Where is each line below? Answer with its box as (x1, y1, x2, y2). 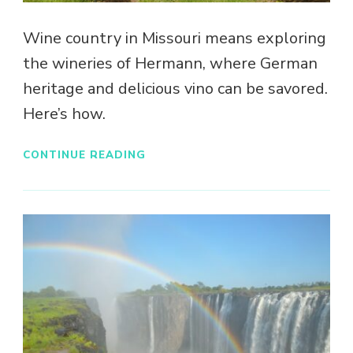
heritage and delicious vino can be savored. (23, 78, 328, 100)
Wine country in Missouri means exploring (23, 28, 326, 50)
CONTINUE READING (23, 147, 146, 162)
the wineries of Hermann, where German (23, 53, 318, 75)
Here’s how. (23, 103, 106, 125)
